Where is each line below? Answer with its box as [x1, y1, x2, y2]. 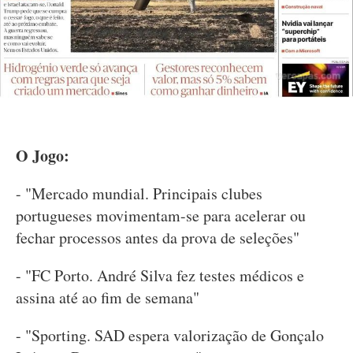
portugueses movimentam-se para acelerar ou [16, 205, 306, 227]
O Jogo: [16, 144, 69, 168]
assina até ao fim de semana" [16, 287, 199, 309]
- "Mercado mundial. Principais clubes [16, 183, 262, 205]
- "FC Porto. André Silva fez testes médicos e [16, 265, 304, 287]
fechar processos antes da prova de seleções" [16, 227, 299, 249]
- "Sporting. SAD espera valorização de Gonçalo [16, 325, 324, 347]
